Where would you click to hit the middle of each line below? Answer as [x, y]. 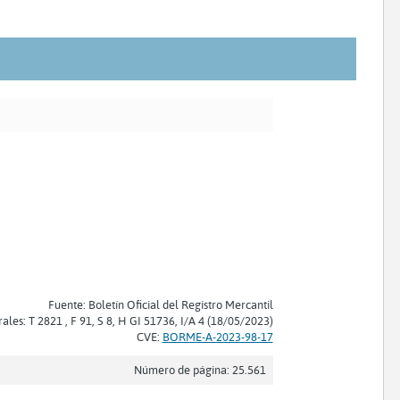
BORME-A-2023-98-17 [217, 337]
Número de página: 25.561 [200, 370]
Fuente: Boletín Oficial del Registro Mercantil [160, 305]
